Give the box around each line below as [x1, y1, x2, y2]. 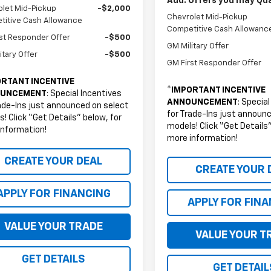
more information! [167, 134, 238, 143]
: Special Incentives [47, 89, 122, 98]
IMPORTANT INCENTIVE [171, 85, 266, 94]
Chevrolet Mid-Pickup [167, 13, 248, 21]
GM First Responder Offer [167, 59, 262, 67]
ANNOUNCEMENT [167, 97, 238, 106]
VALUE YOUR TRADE [4, 221, 103, 232]
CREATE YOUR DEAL [4, 155, 102, 167]
